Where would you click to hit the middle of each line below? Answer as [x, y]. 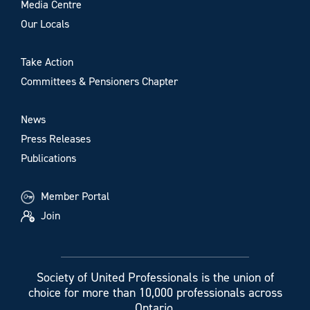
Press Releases [56, 138]
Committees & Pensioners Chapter [99, 81]
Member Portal [73, 196]
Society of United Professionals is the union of [155, 277]
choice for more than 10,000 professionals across [155, 292]
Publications [48, 158]
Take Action [47, 62]
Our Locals [45, 24]
